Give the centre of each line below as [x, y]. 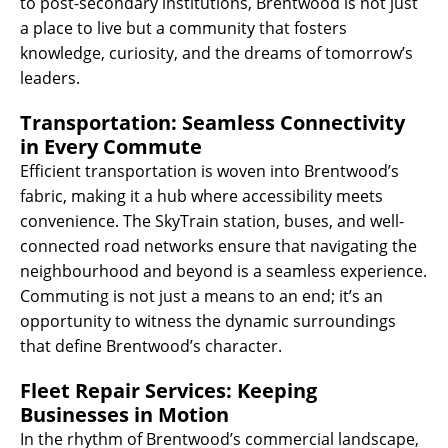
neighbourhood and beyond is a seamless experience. [223, 270]
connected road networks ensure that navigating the [218, 245]
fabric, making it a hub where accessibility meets [201, 195]
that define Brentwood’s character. [151, 345]
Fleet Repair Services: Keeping [168, 390]
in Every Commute [111, 146]
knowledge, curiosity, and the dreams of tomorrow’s [216, 52]
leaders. [50, 77]
